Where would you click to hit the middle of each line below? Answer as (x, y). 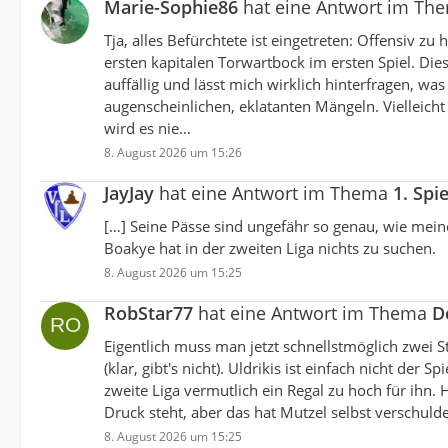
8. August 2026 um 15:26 (173, 153)
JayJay (129, 193)
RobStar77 (148, 313)
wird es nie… (147, 128)
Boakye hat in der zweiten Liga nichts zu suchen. (270, 248)
